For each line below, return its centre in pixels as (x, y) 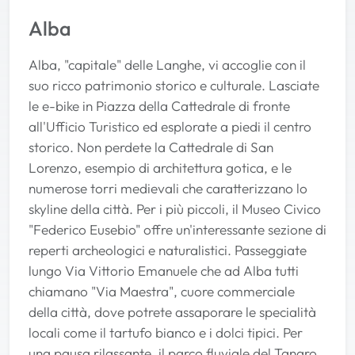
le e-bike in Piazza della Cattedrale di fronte (159, 105)
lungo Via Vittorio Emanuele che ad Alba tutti (164, 270)
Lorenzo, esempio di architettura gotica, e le (160, 167)
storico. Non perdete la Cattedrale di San (151, 147)
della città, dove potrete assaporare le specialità (172, 311)
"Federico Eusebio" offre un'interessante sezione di (177, 229)
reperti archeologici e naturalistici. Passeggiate (168, 250)
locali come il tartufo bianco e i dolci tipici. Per (166, 332)
